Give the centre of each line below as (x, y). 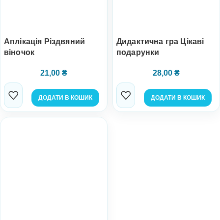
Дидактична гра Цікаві (160, 41)
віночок (19, 52)
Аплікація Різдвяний (45, 41)
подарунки (138, 52)
